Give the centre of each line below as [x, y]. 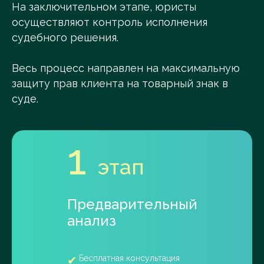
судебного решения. [65, 37]
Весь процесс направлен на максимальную [126, 68]
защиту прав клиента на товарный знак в [120, 83]
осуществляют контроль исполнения [110, 22]
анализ [92, 221]
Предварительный [132, 204]
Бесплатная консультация [129, 258]
